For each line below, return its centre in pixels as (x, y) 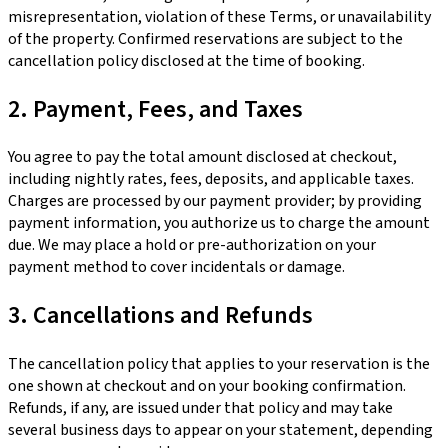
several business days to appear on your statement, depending (220, 430)
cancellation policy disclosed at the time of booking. (186, 60)
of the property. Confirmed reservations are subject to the (205, 38)
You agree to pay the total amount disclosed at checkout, (202, 157)
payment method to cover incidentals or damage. (176, 267)
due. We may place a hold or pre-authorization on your (192, 245)
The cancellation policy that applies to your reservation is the (219, 364)
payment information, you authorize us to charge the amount (219, 223)
